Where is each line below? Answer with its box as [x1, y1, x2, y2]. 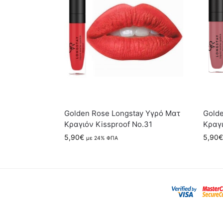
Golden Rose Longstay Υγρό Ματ [64, 108, 180, 118]
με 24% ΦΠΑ [86, 134, 118, 141]
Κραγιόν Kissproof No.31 [64, 119, 152, 129]
